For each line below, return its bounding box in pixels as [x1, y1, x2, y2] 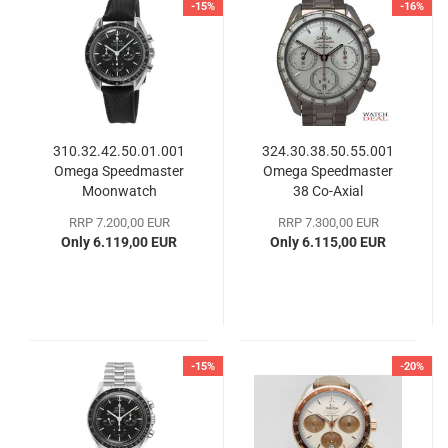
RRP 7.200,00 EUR [68, 214, 170, 230]
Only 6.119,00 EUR [61, 233, 177, 250]
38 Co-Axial [293, 182, 363, 199]
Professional [80, 202, 158, 219]
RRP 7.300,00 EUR [277, 214, 379, 230]
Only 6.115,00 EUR [270, 233, 386, 250]
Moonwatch [81, 182, 157, 199]
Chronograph [286, 202, 370, 219]
